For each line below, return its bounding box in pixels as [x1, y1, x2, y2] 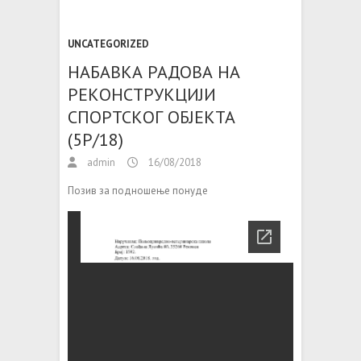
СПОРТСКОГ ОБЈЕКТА [68, 106, 235, 129]
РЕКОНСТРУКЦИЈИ [68, 83, 216, 106]
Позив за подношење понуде [68, 184, 208, 198]
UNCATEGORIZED [68, 37, 149, 52]
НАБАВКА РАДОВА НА [68, 60, 240, 84]
